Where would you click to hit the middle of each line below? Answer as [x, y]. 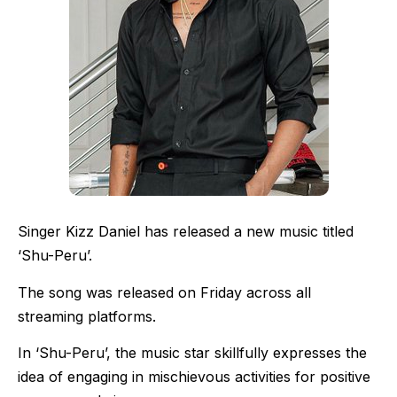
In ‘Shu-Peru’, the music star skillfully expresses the [192, 353]
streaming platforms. [87, 316]
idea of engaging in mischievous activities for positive [194, 377]
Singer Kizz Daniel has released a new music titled [186, 232]
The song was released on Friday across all [164, 292]
